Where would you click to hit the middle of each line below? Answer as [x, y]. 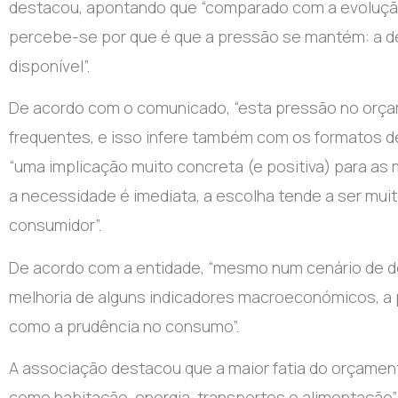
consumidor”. [55, 225]
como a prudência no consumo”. [124, 326]
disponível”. [49, 66]
